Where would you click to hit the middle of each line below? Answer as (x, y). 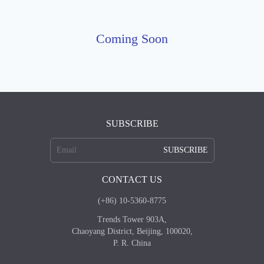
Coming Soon (132, 39)
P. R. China (132, 243)
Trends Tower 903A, (132, 220)
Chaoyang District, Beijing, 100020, (132, 231)
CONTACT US (132, 179)
